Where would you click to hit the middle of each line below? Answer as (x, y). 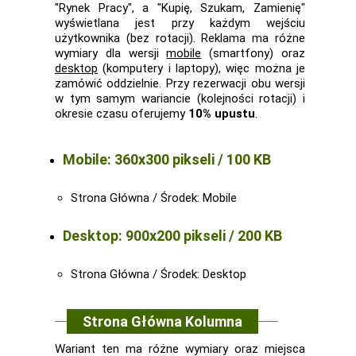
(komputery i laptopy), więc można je (201, 68)
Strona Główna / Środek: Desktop (159, 274)
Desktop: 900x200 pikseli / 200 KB (172, 236)
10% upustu (222, 114)
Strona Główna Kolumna (163, 321)
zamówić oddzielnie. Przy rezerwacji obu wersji (180, 83)
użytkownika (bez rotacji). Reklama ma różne (180, 38)
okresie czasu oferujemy (122, 114)
